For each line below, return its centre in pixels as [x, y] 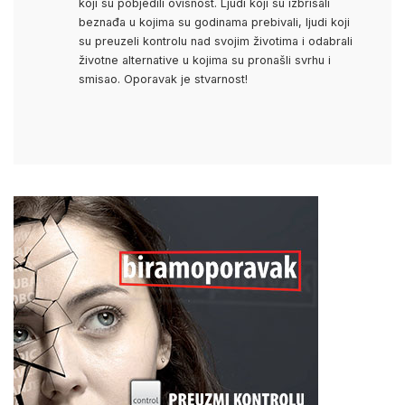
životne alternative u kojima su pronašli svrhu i [204, 61]
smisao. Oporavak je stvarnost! [163, 80]
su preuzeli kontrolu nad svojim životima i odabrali [215, 42]
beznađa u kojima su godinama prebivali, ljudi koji [214, 23]
